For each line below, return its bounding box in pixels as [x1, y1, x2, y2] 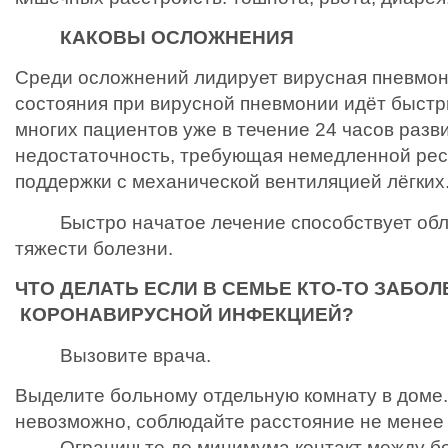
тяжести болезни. [15, 237, 173, 259]
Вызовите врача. [15, 344, 211, 366]
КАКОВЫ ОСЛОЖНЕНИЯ [15, 27, 299, 48]
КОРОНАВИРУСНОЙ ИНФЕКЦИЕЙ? [15, 304, 354, 326]
